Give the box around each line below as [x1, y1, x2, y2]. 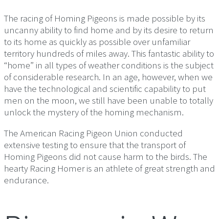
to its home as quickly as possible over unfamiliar [4, 36, 190, 48]
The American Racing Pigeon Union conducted [4, 127, 183, 139]
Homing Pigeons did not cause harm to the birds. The [4, 151, 207, 163]
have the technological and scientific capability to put [4, 83, 206, 95]
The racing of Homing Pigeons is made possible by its [4, 12, 205, 24]
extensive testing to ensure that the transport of [4, 139, 186, 151]
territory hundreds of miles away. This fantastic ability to [4, 47, 214, 60]
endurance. [4, 174, 49, 186]
